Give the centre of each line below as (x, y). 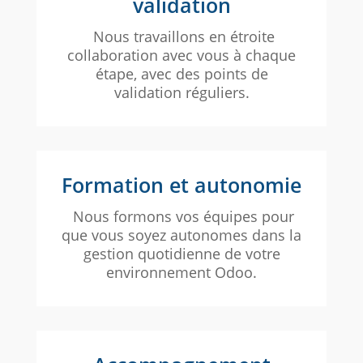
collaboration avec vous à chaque (181, 56)
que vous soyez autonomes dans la (181, 235)
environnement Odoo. (181, 273)
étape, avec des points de (181, 74)
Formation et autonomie (181, 185)
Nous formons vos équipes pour (181, 217)
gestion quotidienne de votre (181, 254)
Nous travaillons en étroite (181, 37)
